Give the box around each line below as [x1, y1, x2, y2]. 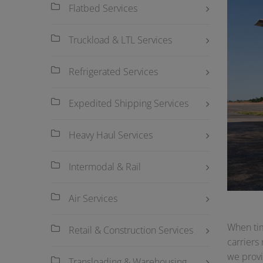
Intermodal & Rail [69, 160, 141, 173]
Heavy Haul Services [69, 129, 153, 141]
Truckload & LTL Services [69, 33, 172, 46]
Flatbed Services [69, 2, 137, 15]
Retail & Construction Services [69, 224, 193, 237]
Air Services [69, 192, 117, 205]
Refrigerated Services [69, 65, 158, 78]
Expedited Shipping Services [69, 97, 188, 110]
